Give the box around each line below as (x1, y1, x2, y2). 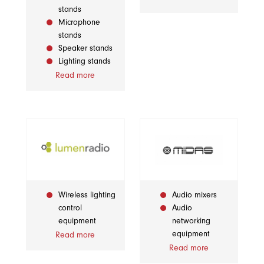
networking (171, 216, 210, 226)
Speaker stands (58, 42, 113, 53)
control (58, 203, 82, 213)
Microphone (58, 16, 100, 27)
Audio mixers (171, 190, 217, 200)
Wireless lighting (58, 190, 115, 200)
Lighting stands (58, 55, 111, 66)
